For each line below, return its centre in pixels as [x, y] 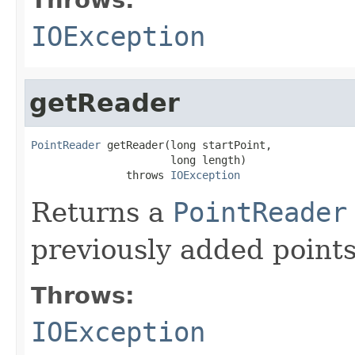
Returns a [102, 212]
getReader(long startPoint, [186, 145]
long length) [139, 160]
